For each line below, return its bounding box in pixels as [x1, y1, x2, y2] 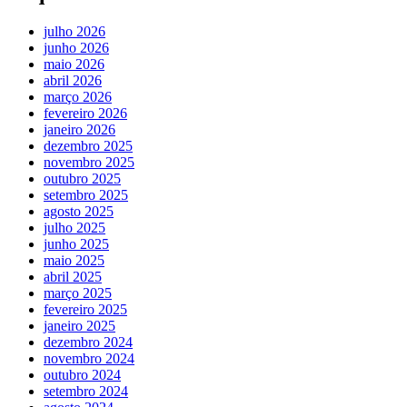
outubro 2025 [44, 170, 121, 186]
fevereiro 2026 [44, 104, 127, 121]
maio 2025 [44, 252, 104, 268]
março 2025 [44, 284, 112, 301]
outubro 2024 [44, 366, 121, 382]
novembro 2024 [44, 350, 134, 366]
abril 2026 [44, 72, 102, 88]
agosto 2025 [44, 203, 114, 219]
